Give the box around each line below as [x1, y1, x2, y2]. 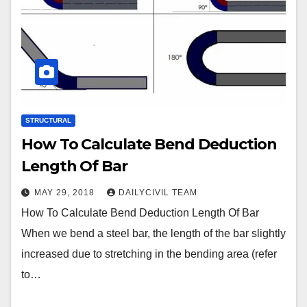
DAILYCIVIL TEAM [119, 187, 197, 197]
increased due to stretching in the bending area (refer [21, 247, 277, 260]
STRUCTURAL [25, 116, 71, 124]
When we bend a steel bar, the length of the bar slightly [21, 227, 286, 239]
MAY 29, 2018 [34, 187, 97, 197]
